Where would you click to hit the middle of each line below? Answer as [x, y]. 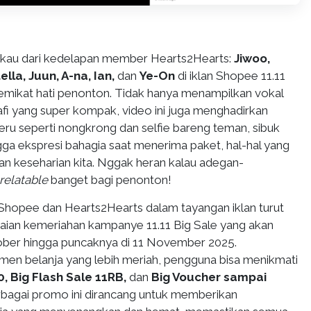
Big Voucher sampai [209, 277]
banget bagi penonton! [111, 180]
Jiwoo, [252, 59]
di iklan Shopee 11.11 [232, 76]
